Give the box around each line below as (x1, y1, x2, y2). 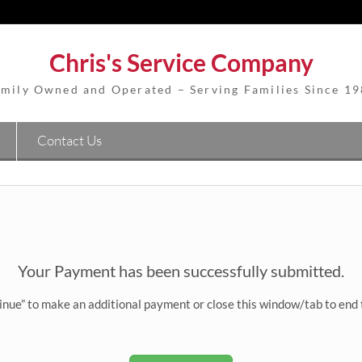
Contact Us (37, 132, 102, 149)
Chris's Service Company (48, 48, 314, 77)
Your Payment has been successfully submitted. (18, 261, 344, 280)
